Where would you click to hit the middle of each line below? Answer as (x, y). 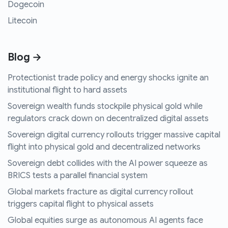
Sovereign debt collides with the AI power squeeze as (108, 164)
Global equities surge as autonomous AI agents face (105, 221)
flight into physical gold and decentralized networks (104, 147)
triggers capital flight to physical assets (81, 204)
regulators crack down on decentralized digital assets (108, 119)
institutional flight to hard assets (67, 90)
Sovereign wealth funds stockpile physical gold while (105, 107)
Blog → (25, 58)
